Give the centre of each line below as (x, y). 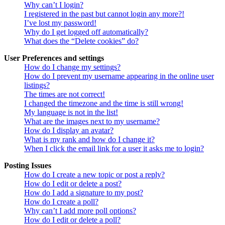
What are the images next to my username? (92, 121)
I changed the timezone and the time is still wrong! (104, 103)
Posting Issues (28, 165)
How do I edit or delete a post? (73, 183)
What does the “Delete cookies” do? (81, 41)
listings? (37, 85)
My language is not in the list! (71, 112)
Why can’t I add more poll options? (80, 210)
